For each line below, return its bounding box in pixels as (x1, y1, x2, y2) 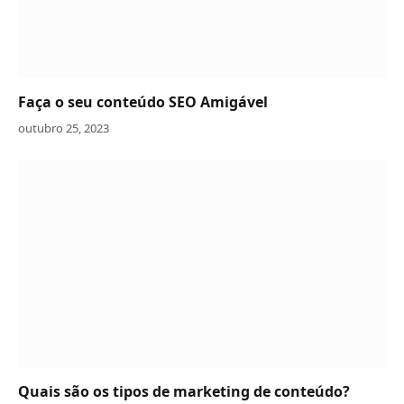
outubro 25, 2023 (18, 120, 109, 137)
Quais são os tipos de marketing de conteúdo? (18, 381, 350, 401)
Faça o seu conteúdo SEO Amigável (18, 92, 268, 113)
